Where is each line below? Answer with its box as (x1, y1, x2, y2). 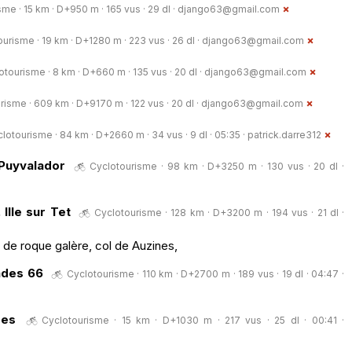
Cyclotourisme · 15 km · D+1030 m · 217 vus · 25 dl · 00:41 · (41, 313, 345, 326)
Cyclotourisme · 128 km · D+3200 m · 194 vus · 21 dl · (93, 206, 345, 218)
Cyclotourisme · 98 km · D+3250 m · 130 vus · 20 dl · (90, 159, 345, 172)
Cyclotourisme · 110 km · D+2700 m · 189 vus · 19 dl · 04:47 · (66, 267, 345, 280)
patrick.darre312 (247, 128, 321, 141)
